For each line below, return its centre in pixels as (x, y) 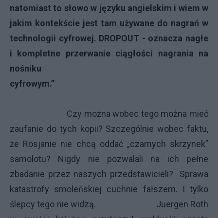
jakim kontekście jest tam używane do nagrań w (109, 23)
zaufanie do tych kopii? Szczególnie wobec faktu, (109, 129)
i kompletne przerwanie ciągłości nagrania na (109, 53)
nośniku (26, 68)
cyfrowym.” (109, 83)
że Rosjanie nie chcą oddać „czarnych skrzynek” (109, 144)
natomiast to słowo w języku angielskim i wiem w (109, 8)
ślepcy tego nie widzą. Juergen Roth (109, 204)
